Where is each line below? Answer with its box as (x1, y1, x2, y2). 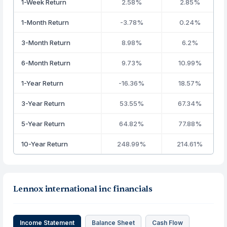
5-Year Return (21, 120, 65, 128)
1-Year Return (21, 79, 64, 87)
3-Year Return (21, 99, 65, 107)
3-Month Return (21, 39, 71, 47)
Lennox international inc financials (13, 184, 153, 194)
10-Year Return (21, 140, 68, 148)
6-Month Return (21, 59, 71, 67)
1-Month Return (21, 18, 69, 26)
